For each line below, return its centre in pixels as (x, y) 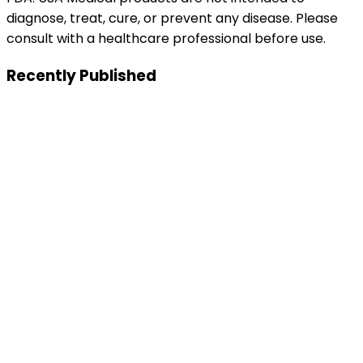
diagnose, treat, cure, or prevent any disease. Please (172, 18)
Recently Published (81, 75)
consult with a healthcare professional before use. (166, 38)
